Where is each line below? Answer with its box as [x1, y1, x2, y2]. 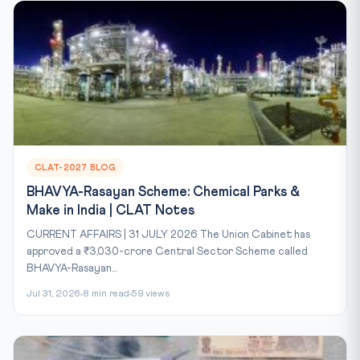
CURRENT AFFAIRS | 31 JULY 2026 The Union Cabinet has [27, 228, 310, 240]
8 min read [83, 288, 129, 299]
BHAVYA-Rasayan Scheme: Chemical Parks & [27, 185, 300, 199]
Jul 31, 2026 [27, 288, 80, 299]
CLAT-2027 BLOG [35, 162, 117, 172]
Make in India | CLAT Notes [27, 203, 194, 218]
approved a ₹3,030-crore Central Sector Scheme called [27, 245, 308, 257]
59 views [132, 288, 170, 299]
